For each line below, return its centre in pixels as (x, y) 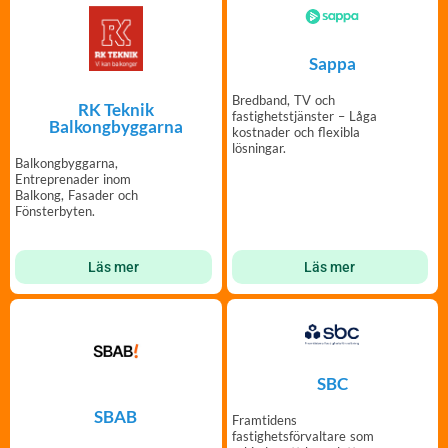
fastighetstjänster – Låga (304, 116)
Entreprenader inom (73, 178)
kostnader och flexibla (262, 132)
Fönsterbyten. (55, 210)
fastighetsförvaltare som (302, 436)
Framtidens (264, 420)
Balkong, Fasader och (76, 194)
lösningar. (258, 148)
